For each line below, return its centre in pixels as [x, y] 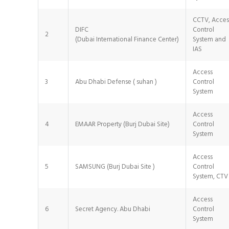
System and [209, 40]
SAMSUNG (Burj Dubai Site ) [115, 167]
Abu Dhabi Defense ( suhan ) [116, 82]
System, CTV [210, 177]
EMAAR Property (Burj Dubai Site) [122, 125]
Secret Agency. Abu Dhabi [113, 210]
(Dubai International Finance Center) [127, 40]
